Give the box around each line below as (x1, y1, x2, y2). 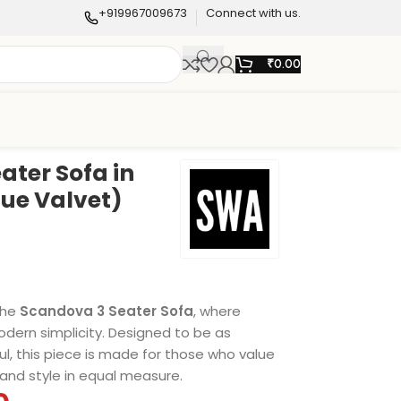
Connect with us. (206, 4, 301, 21)
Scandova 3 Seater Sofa (19, 301, 193, 320)
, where (192, 301, 241, 320)
